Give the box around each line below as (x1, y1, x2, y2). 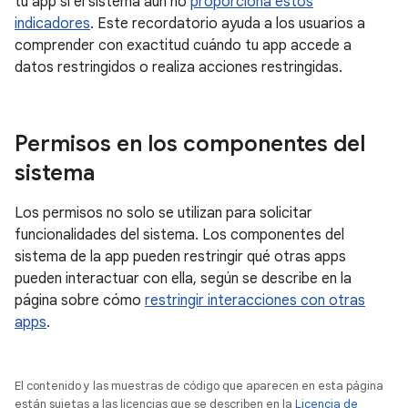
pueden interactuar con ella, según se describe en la (15, 270, 352, 289)
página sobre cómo (15, 291, 145, 311)
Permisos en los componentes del (15, 130, 365, 158)
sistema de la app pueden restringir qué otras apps (15, 248, 346, 267)
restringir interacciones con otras (145, 291, 365, 311)
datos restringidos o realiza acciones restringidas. (15, 58, 342, 77)
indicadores (15, 15, 90, 34)
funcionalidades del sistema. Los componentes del (15, 226, 344, 245)
